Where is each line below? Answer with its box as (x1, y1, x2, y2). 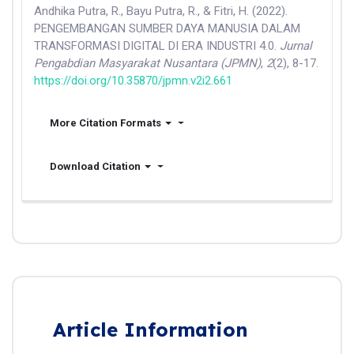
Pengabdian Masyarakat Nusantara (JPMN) (34, 56, 261, 70)
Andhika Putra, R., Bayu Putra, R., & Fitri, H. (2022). (34, 4, 288, 18)
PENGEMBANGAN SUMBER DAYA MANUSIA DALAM (34, 21, 300, 36)
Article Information (53, 318, 248, 341)
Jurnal (280, 39, 312, 53)
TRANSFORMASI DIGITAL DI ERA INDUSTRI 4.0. (34, 39, 280, 53)
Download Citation (50, 160, 141, 172)
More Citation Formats (50, 117, 161, 129)
